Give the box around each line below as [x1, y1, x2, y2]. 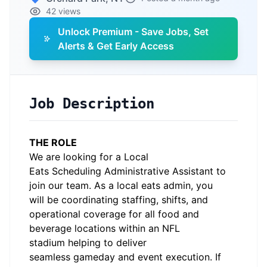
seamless [29, 251, 70, 263]
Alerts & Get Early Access [58, 40, 175, 52]
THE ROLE [29, 136, 77, 148]
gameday [73, 251, 115, 263]
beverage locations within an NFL [29, 222, 180, 234]
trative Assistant [140, 165, 213, 177]
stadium [29, 237, 65, 249]
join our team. [29, 179, 91, 191]
